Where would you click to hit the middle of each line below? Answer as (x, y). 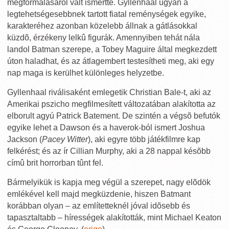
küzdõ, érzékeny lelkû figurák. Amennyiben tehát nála (104, 38)
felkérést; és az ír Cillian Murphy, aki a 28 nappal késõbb (109, 151)
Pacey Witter (65, 139)
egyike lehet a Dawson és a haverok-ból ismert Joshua (106, 128)
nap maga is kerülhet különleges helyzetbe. (86, 73)
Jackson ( (25, 139)
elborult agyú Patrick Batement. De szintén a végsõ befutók (114, 116)
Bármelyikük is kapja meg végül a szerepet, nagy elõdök (109, 182)
